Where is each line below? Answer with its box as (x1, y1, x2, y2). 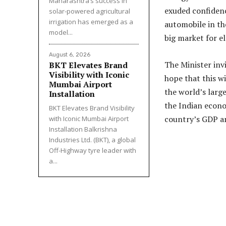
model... (49, 27, 73, 37)
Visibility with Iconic (49, 69, 129, 80)
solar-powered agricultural (49, 6, 130, 16)
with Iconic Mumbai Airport (49, 114, 129, 123)
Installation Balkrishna (49, 124, 117, 134)
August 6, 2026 (49, 51, 90, 58)
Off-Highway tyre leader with (49, 145, 136, 155)
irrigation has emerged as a (49, 17, 133, 26)
